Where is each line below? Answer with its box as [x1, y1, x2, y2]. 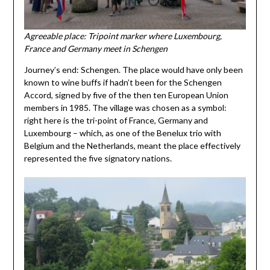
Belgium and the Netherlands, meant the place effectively [24, 140, 240, 151]
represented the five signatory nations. [24, 153, 172, 164]
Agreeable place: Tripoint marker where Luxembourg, [24, 31, 222, 42]
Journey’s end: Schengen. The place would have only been [24, 64, 243, 75]
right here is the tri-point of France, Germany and [24, 115, 208, 126]
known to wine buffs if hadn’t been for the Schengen [24, 77, 222, 88]
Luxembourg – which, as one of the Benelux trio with [24, 128, 221, 139]
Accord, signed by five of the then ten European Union [24, 90, 228, 101]
